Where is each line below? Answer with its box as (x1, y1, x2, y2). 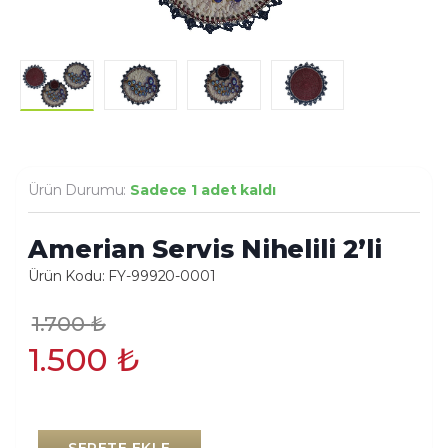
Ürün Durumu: (28, 180, 131, 199)
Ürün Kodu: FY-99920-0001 (28, 266, 216, 285)
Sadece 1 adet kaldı (130, 180, 276, 199)
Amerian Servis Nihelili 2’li (28, 233, 383, 264)
